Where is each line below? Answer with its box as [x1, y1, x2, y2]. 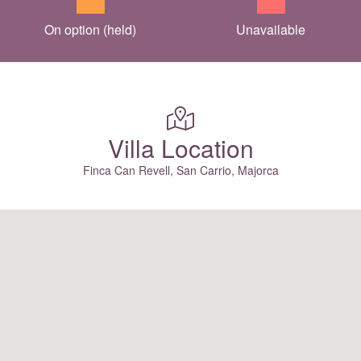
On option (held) [44, 19, 136, 39]
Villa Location [107, 130, 254, 165]
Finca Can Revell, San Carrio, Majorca [82, 161, 279, 178]
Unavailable [236, 19, 305, 39]
